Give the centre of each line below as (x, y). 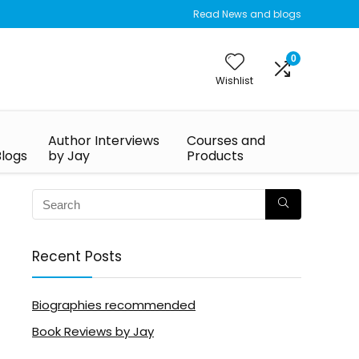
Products (216, 156)
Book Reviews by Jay (93, 331)
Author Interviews (104, 141)
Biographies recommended (114, 305)
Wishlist (234, 81)
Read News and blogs (247, 14)
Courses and (226, 141)
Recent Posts (77, 256)
